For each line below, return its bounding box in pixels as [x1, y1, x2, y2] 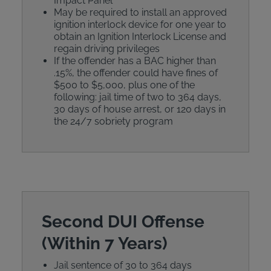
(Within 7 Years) [41, 233, 168, 253]
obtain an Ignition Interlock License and [53, 31, 226, 42]
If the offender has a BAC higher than [53, 55, 216, 67]
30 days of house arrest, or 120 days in [53, 103, 226, 115]
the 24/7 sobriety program [53, 116, 173, 127]
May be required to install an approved [53, 7, 227, 18]
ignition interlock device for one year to [53, 19, 226, 30]
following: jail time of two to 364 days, [53, 91, 221, 103]
